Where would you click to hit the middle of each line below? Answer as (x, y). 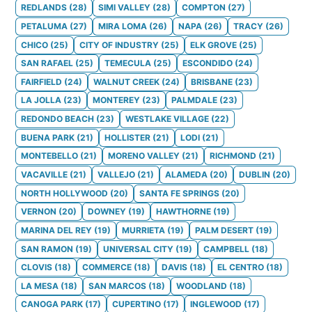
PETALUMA (44, 26)
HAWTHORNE (184, 212)
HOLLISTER (127, 137)
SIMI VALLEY (124, 8)
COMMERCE (107, 267)
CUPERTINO (136, 304)
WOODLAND (202, 286)
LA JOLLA (41, 100)
